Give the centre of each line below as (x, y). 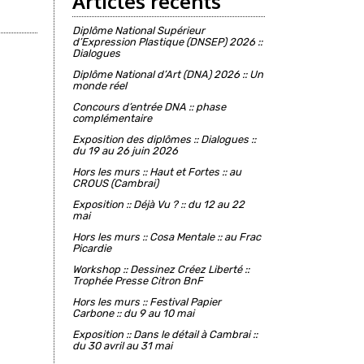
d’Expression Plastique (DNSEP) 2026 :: (168, 41)
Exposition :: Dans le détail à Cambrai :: (165, 334)
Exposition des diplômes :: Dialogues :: (165, 139)
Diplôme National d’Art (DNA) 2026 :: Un (168, 74)
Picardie (92, 248)
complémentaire (113, 118)
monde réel (100, 85)
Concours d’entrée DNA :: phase (149, 106)
